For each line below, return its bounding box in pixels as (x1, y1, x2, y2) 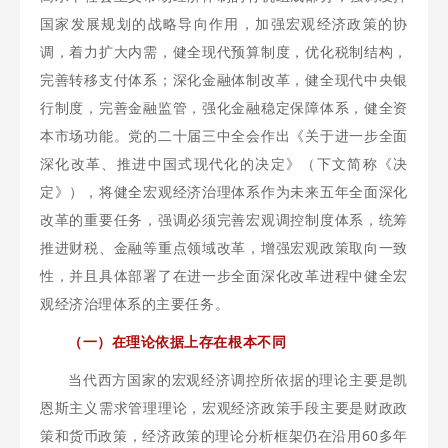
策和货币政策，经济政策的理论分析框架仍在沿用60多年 (40, 426, 408, 445)
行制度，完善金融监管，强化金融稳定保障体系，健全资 (40, 98, 408, 117)
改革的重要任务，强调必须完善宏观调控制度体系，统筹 (40, 210, 408, 229)
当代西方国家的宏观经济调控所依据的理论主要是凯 (68, 370, 408, 389)
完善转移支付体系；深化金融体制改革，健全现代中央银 (40, 70, 408, 89)
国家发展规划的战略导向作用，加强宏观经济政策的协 (40, 14, 408, 33)
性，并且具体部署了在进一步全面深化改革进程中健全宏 (40, 266, 408, 285)
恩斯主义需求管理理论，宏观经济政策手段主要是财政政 (40, 398, 408, 417)
